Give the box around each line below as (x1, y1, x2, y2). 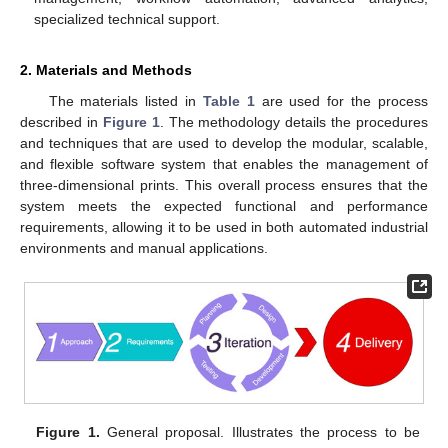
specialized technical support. (34, 11, 221, 28)
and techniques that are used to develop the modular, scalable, (20, 135, 428, 152)
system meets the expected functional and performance (20, 198, 428, 215)
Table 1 (202, 93, 255, 110)
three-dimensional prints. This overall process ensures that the (20, 177, 428, 194)
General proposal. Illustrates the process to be (99, 423, 420, 440)
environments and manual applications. (20, 240, 268, 257)
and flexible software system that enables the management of (20, 156, 428, 173)
